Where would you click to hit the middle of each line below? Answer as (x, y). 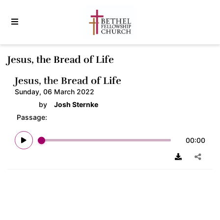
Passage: (33, 117)
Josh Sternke (76, 104)
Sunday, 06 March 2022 (55, 92)
